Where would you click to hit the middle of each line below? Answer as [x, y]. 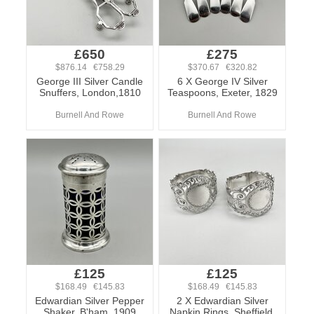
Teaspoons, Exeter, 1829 [222, 93]
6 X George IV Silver [222, 81]
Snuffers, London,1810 [90, 93]
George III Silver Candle [90, 81]
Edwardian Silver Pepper [90, 301]
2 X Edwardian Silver [222, 301]
